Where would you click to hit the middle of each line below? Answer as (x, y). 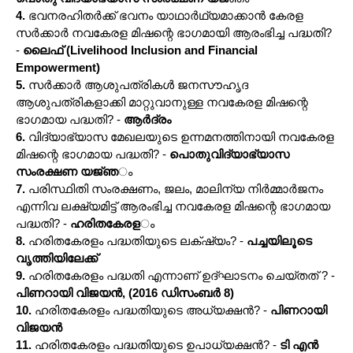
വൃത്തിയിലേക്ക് (57, 258)
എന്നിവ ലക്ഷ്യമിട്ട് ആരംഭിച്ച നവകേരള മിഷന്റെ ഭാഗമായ (173, 206)
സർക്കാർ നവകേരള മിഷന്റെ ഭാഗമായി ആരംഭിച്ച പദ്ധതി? (174, 32)
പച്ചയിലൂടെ (279, 240)
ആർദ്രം (147, 119)
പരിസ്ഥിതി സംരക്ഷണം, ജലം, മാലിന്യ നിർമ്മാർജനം (174, 188)
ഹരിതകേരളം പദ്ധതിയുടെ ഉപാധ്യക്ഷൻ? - (156, 344)
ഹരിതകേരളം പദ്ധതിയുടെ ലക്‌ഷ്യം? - (136, 240)
